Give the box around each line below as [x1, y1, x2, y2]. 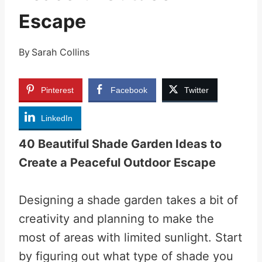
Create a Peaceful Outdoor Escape [19, 156, 216, 170]
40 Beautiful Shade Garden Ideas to [19, 137, 222, 151]
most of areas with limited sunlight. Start [19, 230, 242, 244]
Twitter [184, 85, 209, 95]
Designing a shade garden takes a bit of [19, 193, 238, 207]
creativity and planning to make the [19, 212, 214, 226]
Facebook [111, 85, 147, 95]
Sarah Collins [32, 46, 90, 58]
